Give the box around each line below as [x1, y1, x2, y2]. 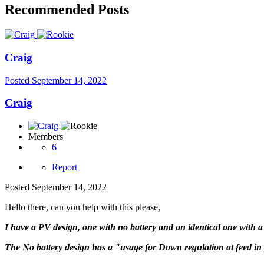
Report [52, 162, 77, 173]
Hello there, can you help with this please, [5, 202, 160, 213]
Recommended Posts [5, 2, 129, 18]
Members [28, 131, 63, 142]
